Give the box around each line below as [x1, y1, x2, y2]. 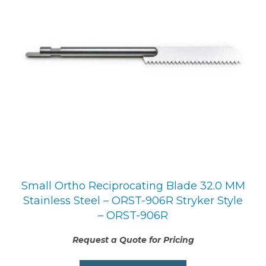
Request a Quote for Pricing [72, 235, 194, 246]
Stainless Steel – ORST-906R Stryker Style [23, 194, 243, 208]
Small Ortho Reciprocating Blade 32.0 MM [21, 179, 245, 193]
